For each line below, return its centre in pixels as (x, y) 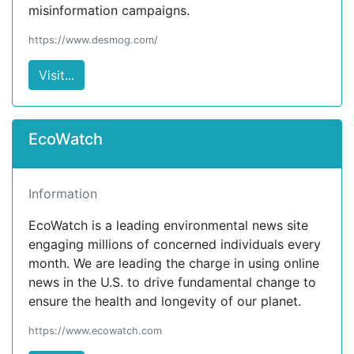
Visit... (56, 75)
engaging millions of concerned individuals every (175, 244)
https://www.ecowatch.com (95, 331)
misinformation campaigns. (109, 10)
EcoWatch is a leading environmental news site (168, 225)
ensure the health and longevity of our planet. (165, 301)
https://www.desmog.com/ (93, 40)
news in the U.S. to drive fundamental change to (172, 282)
